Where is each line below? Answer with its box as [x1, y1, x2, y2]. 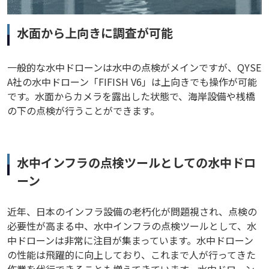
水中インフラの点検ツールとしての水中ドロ [17, 154, 256, 172]
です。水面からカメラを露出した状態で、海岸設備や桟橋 [7, 89, 255, 104]
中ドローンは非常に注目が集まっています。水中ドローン [7, 233, 253, 248]
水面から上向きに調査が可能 [17, 24, 173, 42]
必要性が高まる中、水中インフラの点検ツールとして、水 [7, 219, 256, 234]
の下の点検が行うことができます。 [7, 103, 160, 118]
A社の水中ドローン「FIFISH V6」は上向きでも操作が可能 [7, 74, 257, 89]
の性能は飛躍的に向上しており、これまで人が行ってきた [7, 247, 256, 262]
